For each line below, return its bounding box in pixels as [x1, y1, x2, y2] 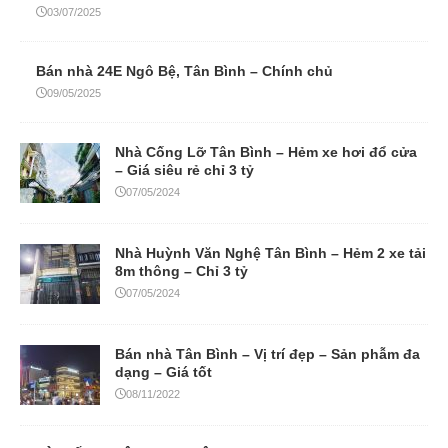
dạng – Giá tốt [115, 363, 212, 380]
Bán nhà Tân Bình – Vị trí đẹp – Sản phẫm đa [115, 345, 420, 362]
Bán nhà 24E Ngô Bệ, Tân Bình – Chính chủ [36, 62, 333, 79]
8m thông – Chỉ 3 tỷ [115, 262, 248, 279]
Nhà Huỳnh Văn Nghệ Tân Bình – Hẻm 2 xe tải [115, 244, 426, 261]
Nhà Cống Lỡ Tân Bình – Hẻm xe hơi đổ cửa [115, 143, 417, 160]
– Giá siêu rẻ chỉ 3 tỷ [115, 161, 254, 178]
